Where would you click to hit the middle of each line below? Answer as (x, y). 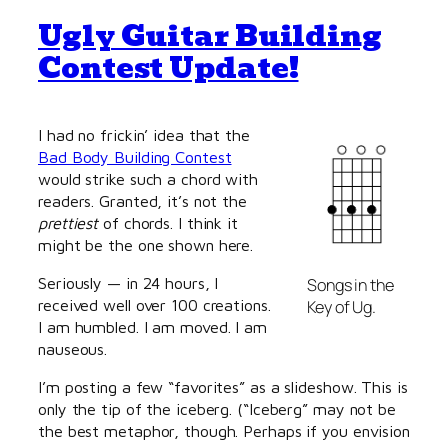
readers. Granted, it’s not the (142, 200)
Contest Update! (168, 67)
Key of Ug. (342, 306)
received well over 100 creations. (154, 304)
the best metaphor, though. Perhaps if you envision (224, 431)
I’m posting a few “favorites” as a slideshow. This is (223, 387)
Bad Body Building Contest (135, 156)
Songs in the (350, 284)
